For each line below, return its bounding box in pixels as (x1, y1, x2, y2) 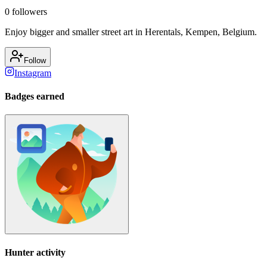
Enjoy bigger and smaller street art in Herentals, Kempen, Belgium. (5, 26, 257, 37)
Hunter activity (5, 247, 66, 257)
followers (10, 6, 47, 17)
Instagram (14, 67, 51, 78)
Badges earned (5, 91, 64, 102)
